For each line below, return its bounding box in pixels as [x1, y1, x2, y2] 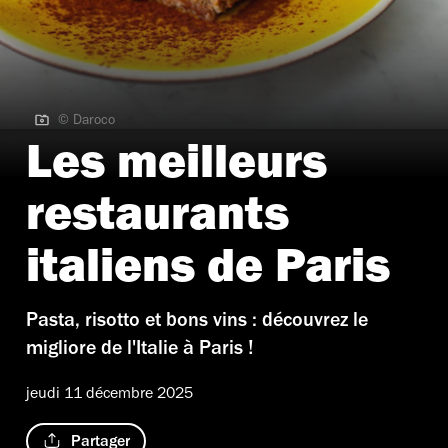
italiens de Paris [26, 248, 390, 297]
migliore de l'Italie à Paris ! [26, 340, 254, 361]
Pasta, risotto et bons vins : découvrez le [26, 312, 368, 333]
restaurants [26, 196, 289, 245]
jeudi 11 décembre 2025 [26, 386, 193, 403]
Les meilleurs [26, 144, 327, 193]
